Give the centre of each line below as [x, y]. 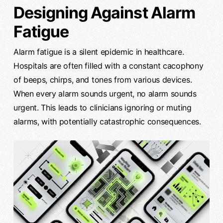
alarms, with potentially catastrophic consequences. [107, 122]
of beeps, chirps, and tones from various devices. [103, 80]
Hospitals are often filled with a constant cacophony [108, 66]
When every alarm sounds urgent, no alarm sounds [105, 94]
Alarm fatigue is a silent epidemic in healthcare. [99, 52]
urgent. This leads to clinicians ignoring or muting [102, 108]
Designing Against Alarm [104, 13]
